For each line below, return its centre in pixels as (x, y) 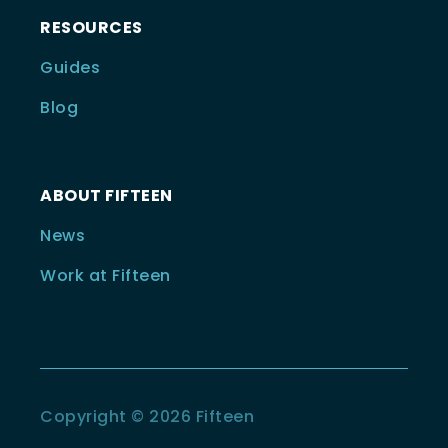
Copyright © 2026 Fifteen (147, 416)
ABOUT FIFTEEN (106, 195)
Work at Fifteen (105, 275)
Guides (70, 67)
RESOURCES (91, 27)
